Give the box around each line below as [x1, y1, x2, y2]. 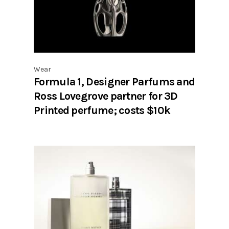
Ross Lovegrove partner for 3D [34, 89, 178, 102]
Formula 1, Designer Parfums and [34, 75, 195, 88]
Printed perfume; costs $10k [34, 103, 171, 117]
